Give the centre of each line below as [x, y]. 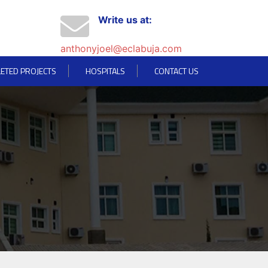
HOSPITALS [105, 71]
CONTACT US [176, 71]
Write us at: [125, 20]
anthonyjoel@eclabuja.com [121, 48]
